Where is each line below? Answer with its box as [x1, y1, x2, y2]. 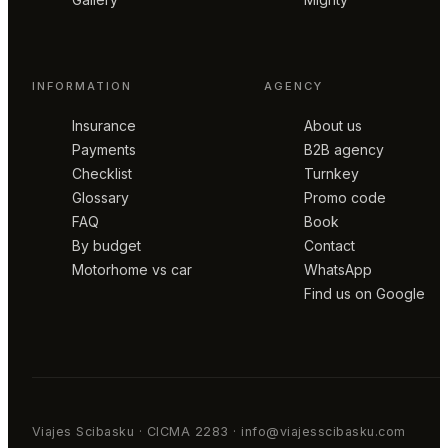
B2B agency [304, 140, 384, 158]
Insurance [72, 116, 136, 134]
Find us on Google [304, 284, 425, 302]
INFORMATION [32, 78, 133, 93]
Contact [304, 236, 355, 254]
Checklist [72, 164, 132, 182]
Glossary [72, 188, 129, 206]
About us [304, 116, 362, 134]
